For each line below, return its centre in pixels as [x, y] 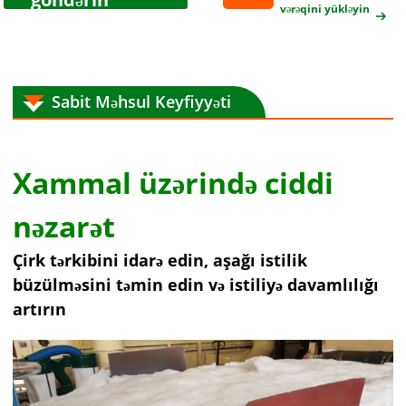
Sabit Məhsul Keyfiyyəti [142, 101]
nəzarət [64, 226]
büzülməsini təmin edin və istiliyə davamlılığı [196, 285]
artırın [40, 309]
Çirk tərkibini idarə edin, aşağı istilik [160, 260]
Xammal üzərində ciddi [174, 183]
